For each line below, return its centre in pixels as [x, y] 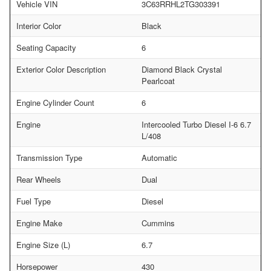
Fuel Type [34, 201]
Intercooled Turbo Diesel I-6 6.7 [196, 124]
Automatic [159, 157]
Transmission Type [49, 157]
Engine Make [39, 223]
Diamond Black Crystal [182, 69]
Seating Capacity [46, 47]
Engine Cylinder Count [55, 102]
